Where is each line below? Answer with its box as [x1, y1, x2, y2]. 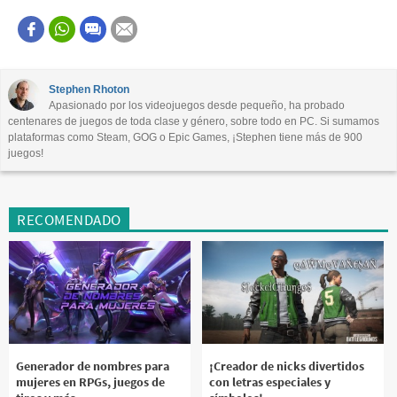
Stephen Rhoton [49, 83, 129, 97]
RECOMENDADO [17, 210, 121, 230]
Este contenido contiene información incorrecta [36, 30, 298, 44]
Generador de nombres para [16, 357, 169, 374]
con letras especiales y [209, 373, 331, 390]
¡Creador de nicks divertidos [209, 357, 365, 374]
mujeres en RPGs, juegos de [16, 373, 165, 390]
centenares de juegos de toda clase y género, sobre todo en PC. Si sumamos [8, 115, 379, 128]
